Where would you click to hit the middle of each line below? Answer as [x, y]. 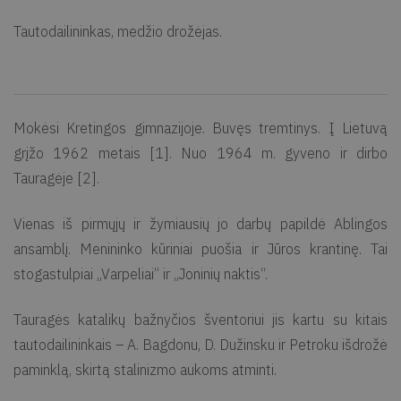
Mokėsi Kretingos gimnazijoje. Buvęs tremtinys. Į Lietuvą [200, 128]
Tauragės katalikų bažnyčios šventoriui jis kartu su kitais [200, 320]
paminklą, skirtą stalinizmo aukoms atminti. [145, 370]
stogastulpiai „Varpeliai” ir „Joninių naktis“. [141, 274]
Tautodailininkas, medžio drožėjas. [118, 31]
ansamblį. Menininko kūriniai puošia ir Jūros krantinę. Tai [200, 249]
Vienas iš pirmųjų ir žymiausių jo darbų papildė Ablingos [200, 224]
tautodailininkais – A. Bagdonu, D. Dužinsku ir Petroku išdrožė [200, 345]
